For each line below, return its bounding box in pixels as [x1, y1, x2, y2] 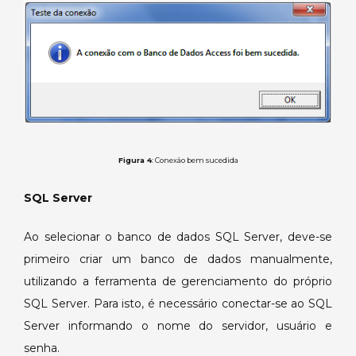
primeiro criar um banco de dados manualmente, [24, 252, 332, 267]
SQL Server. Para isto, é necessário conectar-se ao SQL [24, 296, 332, 311]
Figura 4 [118, 156, 152, 165]
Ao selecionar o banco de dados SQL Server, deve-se [24, 230, 332, 245]
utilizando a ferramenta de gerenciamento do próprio [24, 274, 332, 289]
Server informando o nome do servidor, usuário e [24, 319, 332, 334]
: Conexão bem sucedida [151, 156, 238, 165]
